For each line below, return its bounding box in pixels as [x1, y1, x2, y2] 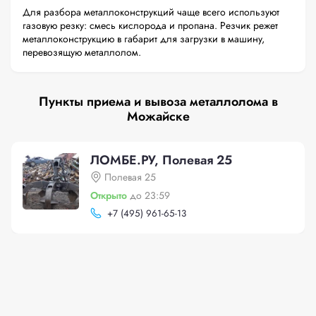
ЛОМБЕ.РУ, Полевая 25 [90, 151, 232, 169]
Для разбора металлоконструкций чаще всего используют [23, 5, 279, 19]
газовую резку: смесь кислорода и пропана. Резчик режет [23, 18, 278, 32]
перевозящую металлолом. [23, 45, 141, 59]
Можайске [126, 107, 190, 126]
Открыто [90, 188, 127, 202]
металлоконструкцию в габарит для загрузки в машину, [23, 32, 265, 46]
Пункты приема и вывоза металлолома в [38, 92, 278, 111]
